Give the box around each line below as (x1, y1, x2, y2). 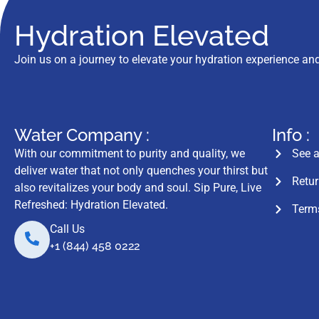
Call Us (50, 222, 85, 236)
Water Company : (14, 125, 150, 146)
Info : (272, 125, 310, 146)
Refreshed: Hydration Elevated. (14, 198, 168, 212)
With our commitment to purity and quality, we (14, 147, 245, 161)
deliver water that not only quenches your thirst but (14, 164, 268, 178)
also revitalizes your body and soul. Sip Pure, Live (14, 181, 261, 195)
